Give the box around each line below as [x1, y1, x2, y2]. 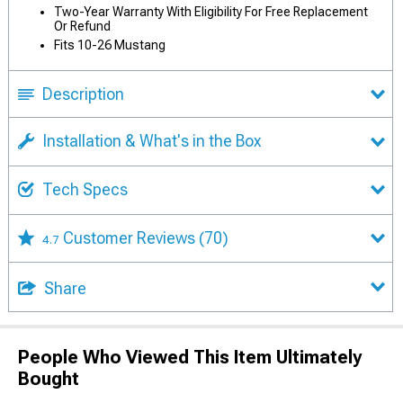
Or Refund [54, 19, 111, 34]
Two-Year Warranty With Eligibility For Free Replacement [54, 4, 368, 20]
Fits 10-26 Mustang [54, 38, 166, 53]
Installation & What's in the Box [42, 131, 261, 151]
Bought [18, 368, 79, 390]
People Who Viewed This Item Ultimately [18, 346, 362, 369]
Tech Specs [42, 180, 128, 200]
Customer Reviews [63, 228, 199, 247]
